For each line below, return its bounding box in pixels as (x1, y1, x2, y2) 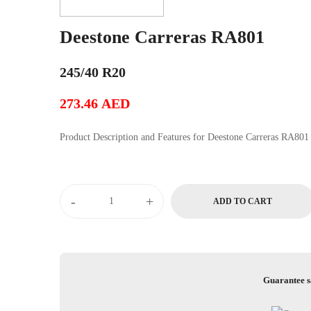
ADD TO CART (213, 196, 273, 206)
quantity (58, 236, 91, 246)
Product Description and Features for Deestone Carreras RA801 (245, 132, 309, 142)
